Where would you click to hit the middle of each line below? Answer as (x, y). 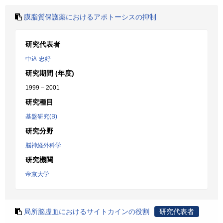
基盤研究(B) (41, 116)
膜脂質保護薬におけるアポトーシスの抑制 (90, 17)
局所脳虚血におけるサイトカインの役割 (87, 212)
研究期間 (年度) (50, 73)
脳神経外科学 (43, 145)
